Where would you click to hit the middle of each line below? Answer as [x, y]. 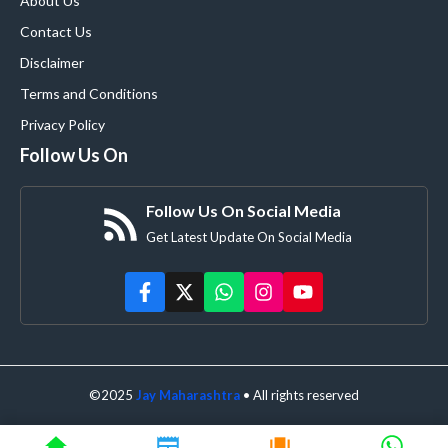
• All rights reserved [301, 394]
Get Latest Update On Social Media [249, 237]
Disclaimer [52, 63]
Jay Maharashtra [188, 394]
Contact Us [56, 32]
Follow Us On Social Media [243, 211]
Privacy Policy [62, 125]
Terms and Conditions [89, 94]
